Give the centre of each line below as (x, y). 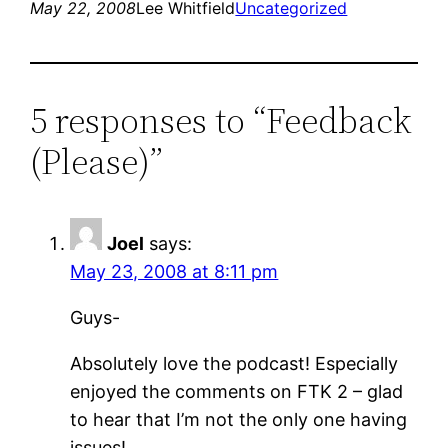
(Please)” (97, 162)
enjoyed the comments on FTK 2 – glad (237, 392)
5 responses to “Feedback (221, 121)
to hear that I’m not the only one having (239, 420)
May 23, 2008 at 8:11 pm (174, 272)
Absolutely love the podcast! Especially (234, 364)
